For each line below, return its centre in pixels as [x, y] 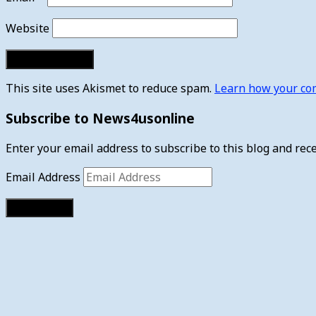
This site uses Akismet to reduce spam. [110, 89]
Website [28, 29]
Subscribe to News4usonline [100, 118]
